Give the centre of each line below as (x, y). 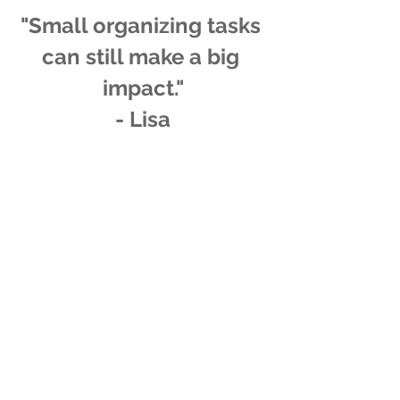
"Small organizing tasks (143, 26)
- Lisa (143, 120)
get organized (65, 391)
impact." (143, 88)
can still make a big (143, 57)
